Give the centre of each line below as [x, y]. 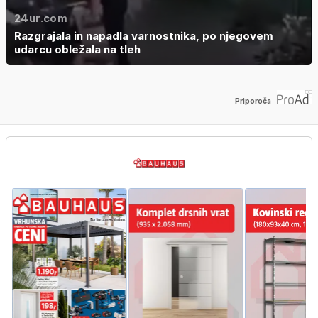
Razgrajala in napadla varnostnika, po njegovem [144, 36]
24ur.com [41, 18]
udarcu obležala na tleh [77, 50]
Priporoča [253, 100]
